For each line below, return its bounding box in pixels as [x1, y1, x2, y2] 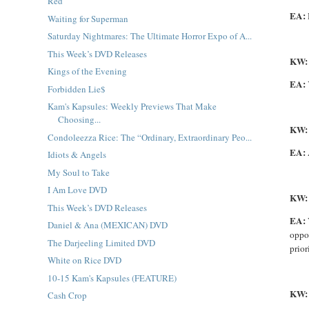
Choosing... [57, 113, 101, 126]
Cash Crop [47, 289, 87, 301]
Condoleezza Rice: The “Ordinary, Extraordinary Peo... [47, 130, 252, 143]
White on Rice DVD [47, 254, 121, 266]
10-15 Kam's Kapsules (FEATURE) [47, 271, 177, 284]
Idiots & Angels [47, 148, 106, 161]
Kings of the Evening [47, 65, 127, 77]
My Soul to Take [47, 166, 110, 179]
